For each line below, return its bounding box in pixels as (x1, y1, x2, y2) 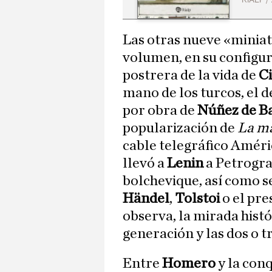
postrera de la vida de (123, 68, 259, 83)
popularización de (123, 121, 237, 136)
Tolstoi (175, 191, 220, 206)
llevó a (123, 156, 167, 171)
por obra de (123, 103, 197, 118)
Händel (123, 191, 169, 206)
